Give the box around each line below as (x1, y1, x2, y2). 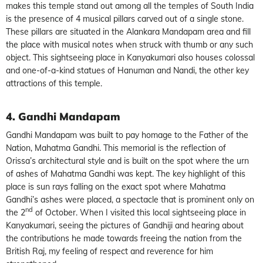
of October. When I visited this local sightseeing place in (33, 207, 246, 218)
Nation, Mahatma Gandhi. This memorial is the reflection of (6, 142, 226, 153)
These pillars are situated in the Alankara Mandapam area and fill (6, 26, 251, 37)
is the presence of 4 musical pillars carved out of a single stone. (6, 13, 244, 24)
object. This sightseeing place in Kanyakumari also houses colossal (6, 52, 255, 63)
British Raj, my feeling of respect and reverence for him (6, 245, 213, 257)
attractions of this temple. (6, 77, 102, 89)
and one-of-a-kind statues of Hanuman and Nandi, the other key (6, 65, 249, 76)
